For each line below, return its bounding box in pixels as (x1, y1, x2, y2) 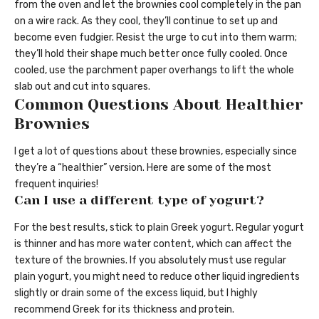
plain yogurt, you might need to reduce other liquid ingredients (14, 270, 300, 283)
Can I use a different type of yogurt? (14, 193, 264, 208)
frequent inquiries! (14, 178, 98, 191)
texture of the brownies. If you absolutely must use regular (14, 253, 286, 266)
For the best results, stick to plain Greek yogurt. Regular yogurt (14, 221, 304, 234)
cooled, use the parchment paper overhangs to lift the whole (14, 63, 294, 76)
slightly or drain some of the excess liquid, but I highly (14, 286, 258, 299)
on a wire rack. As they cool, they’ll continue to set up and (14, 14, 278, 27)
